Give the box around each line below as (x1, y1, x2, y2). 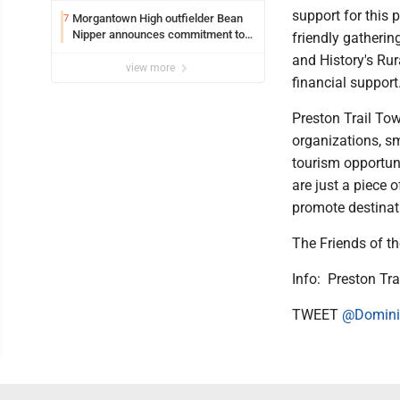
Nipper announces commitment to (72, 27, 245, 41)
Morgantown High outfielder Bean (72, 11, 243, 25)
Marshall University (72, 43, 171, 57)
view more (126, 61, 178, 74)
